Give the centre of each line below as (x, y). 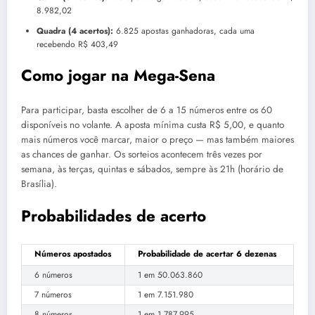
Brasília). (39, 184)
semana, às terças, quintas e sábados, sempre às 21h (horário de (152, 169)
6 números (53, 275)
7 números (53, 294)
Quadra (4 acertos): (75, 31)
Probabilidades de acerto (114, 216)
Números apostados (73, 253)
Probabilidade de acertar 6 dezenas (207, 253)
